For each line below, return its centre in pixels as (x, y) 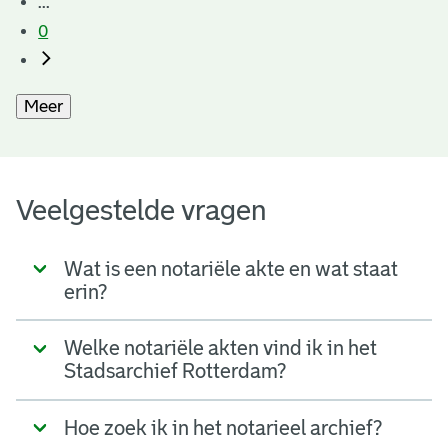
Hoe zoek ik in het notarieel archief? (223, 427)
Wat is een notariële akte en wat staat (231, 268)
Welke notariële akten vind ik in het (220, 348)
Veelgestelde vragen (141, 211)
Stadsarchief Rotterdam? (175, 371)
